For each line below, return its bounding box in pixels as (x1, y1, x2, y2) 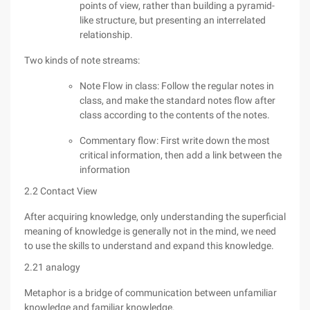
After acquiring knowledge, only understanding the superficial (24, 211, 286, 222)
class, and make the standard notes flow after (80, 95, 275, 106)
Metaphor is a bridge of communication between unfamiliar (24, 287, 277, 298)
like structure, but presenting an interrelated (80, 15, 266, 26)
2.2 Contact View (24, 185, 98, 197)
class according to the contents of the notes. (80, 109, 270, 120)
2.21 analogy (24, 262, 80, 273)
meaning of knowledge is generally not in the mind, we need (24, 226, 276, 237)
